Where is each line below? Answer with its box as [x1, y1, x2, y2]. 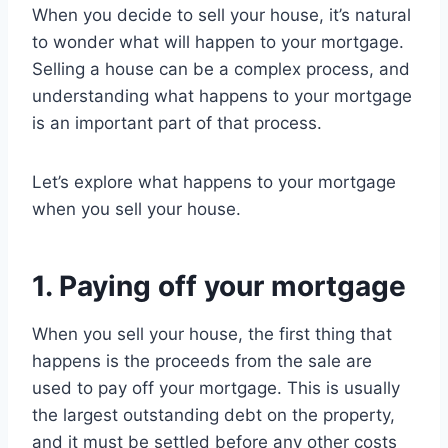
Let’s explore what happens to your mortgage [32, 172, 396, 193]
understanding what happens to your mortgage [32, 86, 412, 107]
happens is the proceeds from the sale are [32, 351, 372, 372]
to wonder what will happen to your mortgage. [32, 32, 404, 53]
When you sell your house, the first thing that [32, 324, 392, 345]
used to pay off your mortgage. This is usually [32, 378, 400, 399]
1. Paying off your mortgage [32, 269, 406, 304]
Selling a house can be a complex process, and [32, 59, 410, 80]
